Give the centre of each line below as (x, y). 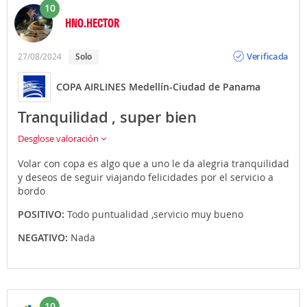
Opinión (263, 46)
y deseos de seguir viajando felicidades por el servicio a (146, 177)
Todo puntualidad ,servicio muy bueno (155, 214)
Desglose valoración (59, 138)
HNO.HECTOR (92, 22)
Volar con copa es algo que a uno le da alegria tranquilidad (153, 163)
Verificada (268, 57)
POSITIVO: (42, 214)
